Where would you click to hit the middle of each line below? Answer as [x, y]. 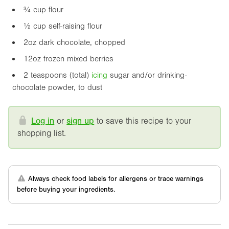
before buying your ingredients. [66, 190]
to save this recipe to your [143, 121]
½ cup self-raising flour [63, 26]
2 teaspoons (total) [58, 75]
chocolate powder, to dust [57, 88]
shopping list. [42, 133]
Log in [43, 121]
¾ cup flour [43, 10]
